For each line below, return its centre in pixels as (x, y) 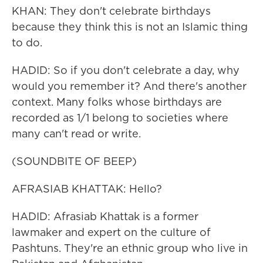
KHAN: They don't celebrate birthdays (111, 11)
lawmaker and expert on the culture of (111, 232)
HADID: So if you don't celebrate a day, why (126, 70)
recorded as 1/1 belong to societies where (120, 118)
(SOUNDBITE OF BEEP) (74, 161)
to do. (27, 43)
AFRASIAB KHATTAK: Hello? (87, 189)
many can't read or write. (76, 134)
